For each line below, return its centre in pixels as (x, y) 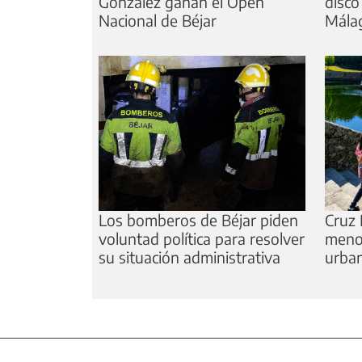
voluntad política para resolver (202, 239)
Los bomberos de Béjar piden (198, 220)
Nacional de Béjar (158, 21)
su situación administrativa (189, 257)
